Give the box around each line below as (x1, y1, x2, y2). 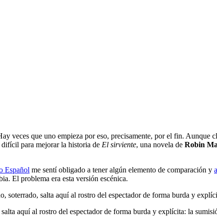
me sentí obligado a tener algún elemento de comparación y (30, 165, 214, 174)
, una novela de (136, 140, 185, 149)
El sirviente (102, 140, 136, 149)
